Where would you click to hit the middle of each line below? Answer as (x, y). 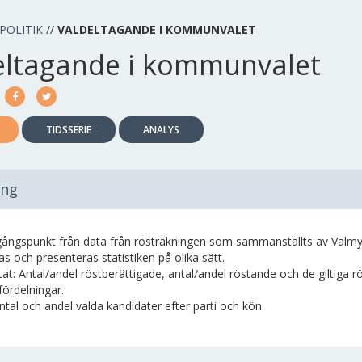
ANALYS (161, 130)
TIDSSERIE (69, 130)
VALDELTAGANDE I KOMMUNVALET (157, 29)
